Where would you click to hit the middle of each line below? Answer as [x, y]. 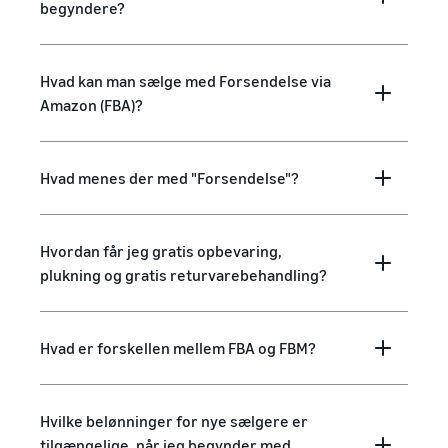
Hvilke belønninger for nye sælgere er [174, 421]
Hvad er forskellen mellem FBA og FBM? [178, 348]
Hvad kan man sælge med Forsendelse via [185, 81]
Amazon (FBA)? [91, 105]
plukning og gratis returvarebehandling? [183, 275]
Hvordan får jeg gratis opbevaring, [161, 251]
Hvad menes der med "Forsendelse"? [169, 178]
